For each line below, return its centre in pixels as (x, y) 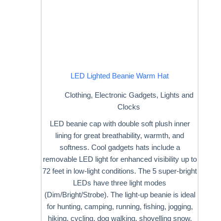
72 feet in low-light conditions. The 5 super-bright (120, 171)
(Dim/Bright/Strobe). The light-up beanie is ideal (120, 194)
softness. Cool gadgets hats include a (120, 147)
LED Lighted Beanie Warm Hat (120, 76)
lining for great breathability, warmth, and (120, 135)
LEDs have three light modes (120, 183)
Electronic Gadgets (125, 95)
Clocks (129, 107)
